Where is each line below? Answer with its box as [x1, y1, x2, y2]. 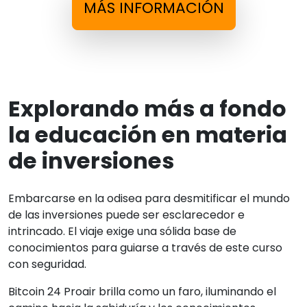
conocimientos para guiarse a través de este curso [8, 239, 282, 256]
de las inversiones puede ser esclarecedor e [8, 206, 245, 223]
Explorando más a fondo [8, 93, 286, 124]
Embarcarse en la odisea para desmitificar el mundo [8, 190, 290, 206]
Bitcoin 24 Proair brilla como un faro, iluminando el [8, 283, 276, 299]
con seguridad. [8, 256, 86, 272]
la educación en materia [8, 119, 287, 150]
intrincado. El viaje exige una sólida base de [8, 223, 236, 239]
